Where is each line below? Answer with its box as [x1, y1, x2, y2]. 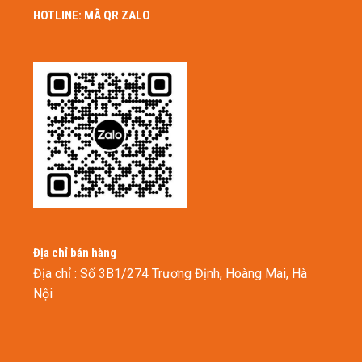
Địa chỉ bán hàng [32, 246, 116, 261]
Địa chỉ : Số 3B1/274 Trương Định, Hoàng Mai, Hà [32, 266, 307, 282]
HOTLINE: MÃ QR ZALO [32, 7, 150, 23]
